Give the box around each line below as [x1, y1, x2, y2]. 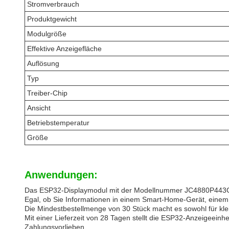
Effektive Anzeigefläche [27, 44, 102, 53]
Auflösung [27, 59, 59, 67]
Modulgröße [27, 30, 66, 38]
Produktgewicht [27, 15, 77, 23]
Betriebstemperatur [27, 119, 89, 127]
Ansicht [27, 104, 51, 112]
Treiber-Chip [27, 89, 67, 97]
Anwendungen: [25, 169, 98, 180]
